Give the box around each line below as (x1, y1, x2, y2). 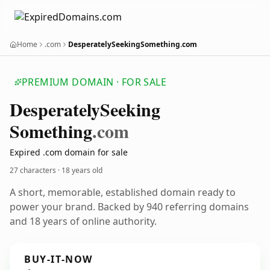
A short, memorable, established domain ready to (10, 186, 236, 199)
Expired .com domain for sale (10, 146, 128, 158)
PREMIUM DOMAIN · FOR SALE (22, 75, 166, 89)
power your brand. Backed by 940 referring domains (10, 200, 249, 213)
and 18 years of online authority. (10, 215, 157, 228)
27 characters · (10, 165, 61, 175)
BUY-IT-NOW (24, 253, 93, 266)
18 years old (61, 165, 102, 175)
